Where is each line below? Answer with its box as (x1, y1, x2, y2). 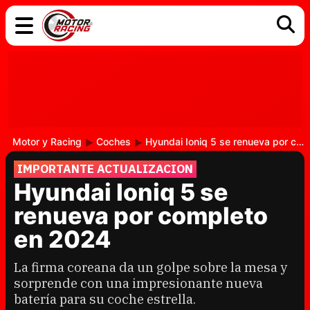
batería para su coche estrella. (14, 291, 196, 307)
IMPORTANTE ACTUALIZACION (17, 161, 193, 176)
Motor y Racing (12, 136, 82, 147)
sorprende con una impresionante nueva (14, 275, 263, 291)
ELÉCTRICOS (114, 66, 184, 81)
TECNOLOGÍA (30, 87, 104, 102)
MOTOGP (199, 87, 248, 102)
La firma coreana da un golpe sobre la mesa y (14, 259, 287, 275)
